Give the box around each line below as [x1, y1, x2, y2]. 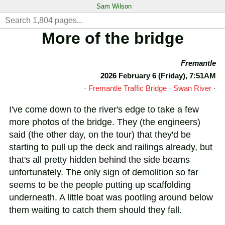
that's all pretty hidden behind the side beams [9, 155, 190, 165]
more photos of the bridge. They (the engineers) [9, 117, 200, 128]
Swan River [173, 84, 211, 93]
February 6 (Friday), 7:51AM [117, 71, 216, 80]
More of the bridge [41, 29, 184, 48]
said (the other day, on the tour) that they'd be [9, 130, 191, 140]
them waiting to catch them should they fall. [9, 205, 182, 215]
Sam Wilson [96, 2, 132, 10]
